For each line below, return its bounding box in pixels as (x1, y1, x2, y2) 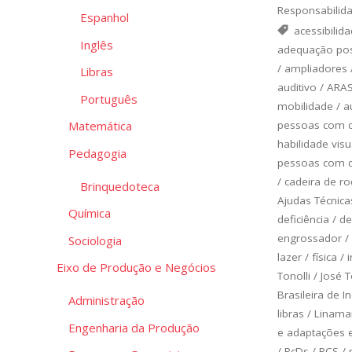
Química (68, 205, 111, 222)
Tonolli (277, 268, 310, 283)
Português (80, 90, 137, 107)
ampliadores (284, 60, 347, 75)
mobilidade (277, 98, 333, 113)
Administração (68, 292, 145, 309)
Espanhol (80, 9, 129, 26)
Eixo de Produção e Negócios (57, 259, 216, 276)
